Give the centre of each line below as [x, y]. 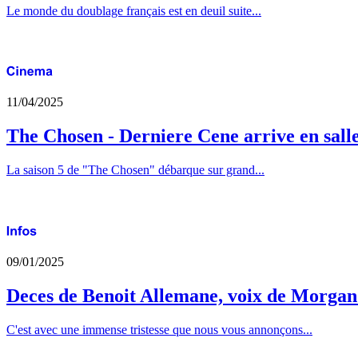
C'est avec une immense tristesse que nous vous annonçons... [159, 329]
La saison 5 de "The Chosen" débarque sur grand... [135, 170]
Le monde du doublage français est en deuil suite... [134, 10]
